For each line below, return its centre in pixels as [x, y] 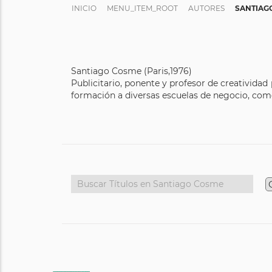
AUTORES [206, 8]
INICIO [84, 8]
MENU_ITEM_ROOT [142, 8]
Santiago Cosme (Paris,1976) [131, 71]
